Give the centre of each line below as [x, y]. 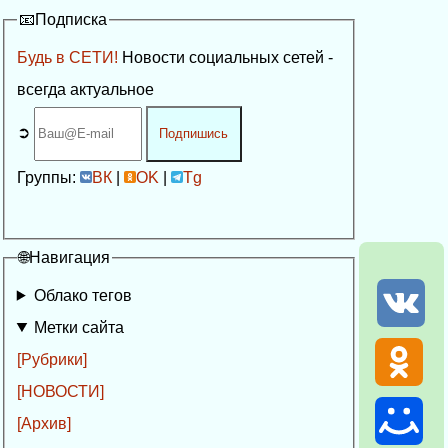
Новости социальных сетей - [225, 57]
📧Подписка [62, 19]
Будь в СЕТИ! [67, 57]
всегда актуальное [85, 89]
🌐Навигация [64, 258]
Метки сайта [78, 327]
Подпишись [194, 134]
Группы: [48, 177]
